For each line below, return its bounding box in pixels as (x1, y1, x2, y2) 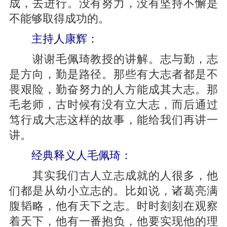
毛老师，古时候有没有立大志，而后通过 (9, 95, 218, 111)
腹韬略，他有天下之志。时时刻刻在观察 (9, 197, 218, 213)
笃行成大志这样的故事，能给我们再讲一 (9, 110, 218, 127)
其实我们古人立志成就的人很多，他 (9, 166, 218, 182)
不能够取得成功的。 (9, 9, 109, 25)
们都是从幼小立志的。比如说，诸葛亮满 (9, 181, 218, 198)
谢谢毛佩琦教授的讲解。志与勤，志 (9, 50, 218, 66)
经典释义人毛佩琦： (9, 146, 132, 162)
